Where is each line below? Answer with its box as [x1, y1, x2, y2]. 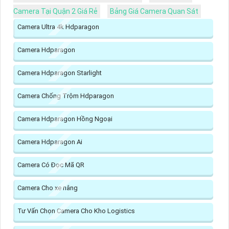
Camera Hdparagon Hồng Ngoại [17, 115, 112, 123]
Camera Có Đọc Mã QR [17, 161, 84, 169]
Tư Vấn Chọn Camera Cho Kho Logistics [17, 207, 135, 215]
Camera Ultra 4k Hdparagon [17, 23, 99, 31]
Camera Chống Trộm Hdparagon [17, 92, 114, 100]
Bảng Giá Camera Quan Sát [110, 7, 198, 16]
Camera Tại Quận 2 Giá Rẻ [13, 7, 98, 16]
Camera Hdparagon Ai [17, 138, 82, 146]
